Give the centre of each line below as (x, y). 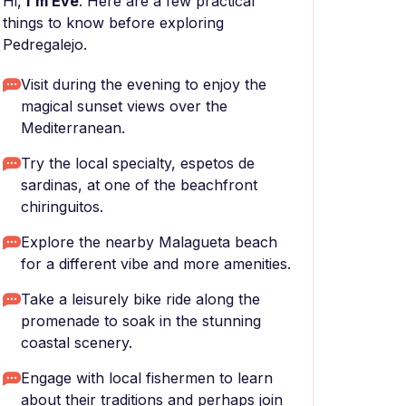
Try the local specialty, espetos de (138, 163)
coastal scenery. (77, 343)
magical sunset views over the (124, 106)
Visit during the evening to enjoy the (144, 84)
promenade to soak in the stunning (141, 321)
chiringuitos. (62, 207)
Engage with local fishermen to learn (147, 378)
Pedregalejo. (45, 44)
